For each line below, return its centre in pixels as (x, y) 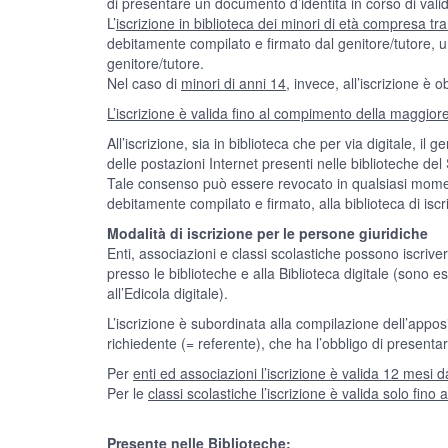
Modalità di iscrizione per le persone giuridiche (267, 233)
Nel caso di (144, 83)
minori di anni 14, (235, 83)
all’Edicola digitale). (167, 293)
